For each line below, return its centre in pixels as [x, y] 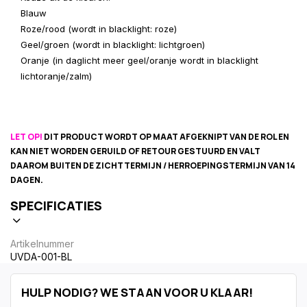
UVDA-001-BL [41, 257]
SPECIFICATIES [56, 206]
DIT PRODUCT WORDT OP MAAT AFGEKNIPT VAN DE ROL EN [167, 137]
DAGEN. [27, 180]
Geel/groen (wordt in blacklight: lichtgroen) [113, 45]
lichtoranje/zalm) [56, 76]
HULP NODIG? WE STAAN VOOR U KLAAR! [137, 292]
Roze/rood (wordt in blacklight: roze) [99, 29]
